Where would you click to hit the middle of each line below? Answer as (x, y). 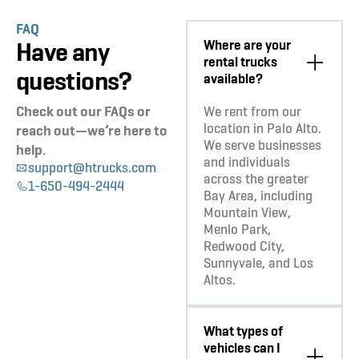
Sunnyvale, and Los (258, 263)
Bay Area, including (258, 196)
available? (233, 79)
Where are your (247, 45)
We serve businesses (262, 145)
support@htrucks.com (92, 167)
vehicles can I (242, 348)
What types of (243, 331)
